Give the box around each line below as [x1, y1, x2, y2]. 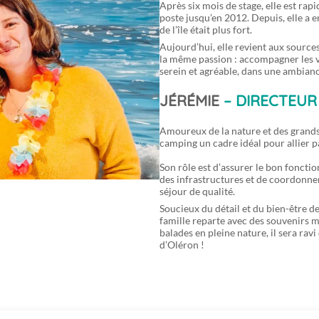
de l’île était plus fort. [159, 23, 252, 36]
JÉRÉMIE [159, 90, 219, 110]
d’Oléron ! [159, 239, 204, 251]
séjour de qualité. [159, 185, 235, 198]
